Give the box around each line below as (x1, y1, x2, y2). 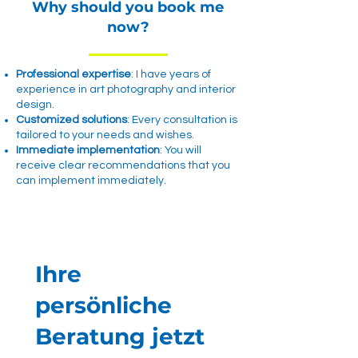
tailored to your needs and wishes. (16, 129, 194, 141)
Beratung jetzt (35, 323, 205, 351)
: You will (160, 145, 201, 157)
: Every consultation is (127, 114, 237, 126)
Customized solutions (16, 114, 127, 126)
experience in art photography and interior (16, 84, 236, 96)
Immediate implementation (16, 145, 160, 157)
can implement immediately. (16, 175, 166, 187)
